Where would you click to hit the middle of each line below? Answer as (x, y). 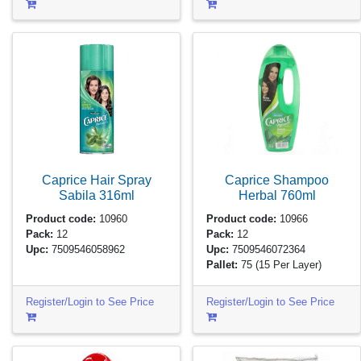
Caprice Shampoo (277, 180)
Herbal (259, 195)
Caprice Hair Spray (96, 180)
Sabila (79, 195)
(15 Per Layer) (289, 264)
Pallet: (222, 264)
